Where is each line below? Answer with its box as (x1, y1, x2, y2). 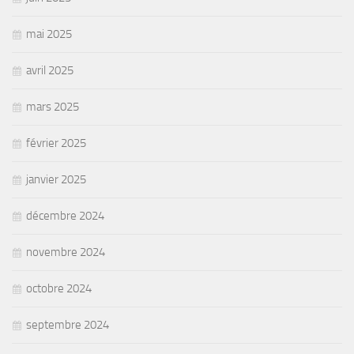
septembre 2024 (26, 317, 109, 332)
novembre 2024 (26, 244, 105, 259)
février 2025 (26, 135, 86, 150)
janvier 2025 (26, 171, 86, 186)
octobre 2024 (26, 281, 92, 296)
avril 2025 (26, 62, 73, 77)
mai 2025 (26, 26, 72, 41)
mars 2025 (26, 99, 79, 114)
